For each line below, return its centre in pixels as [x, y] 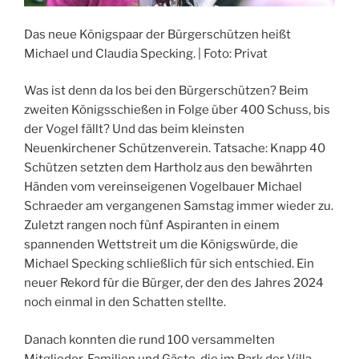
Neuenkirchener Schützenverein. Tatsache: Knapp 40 [175, 149]
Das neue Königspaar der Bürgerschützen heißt [157, 34]
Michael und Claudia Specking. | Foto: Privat [146, 53]
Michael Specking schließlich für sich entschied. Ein [169, 264]
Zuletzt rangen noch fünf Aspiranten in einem [152, 226]
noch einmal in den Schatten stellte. [125, 303]
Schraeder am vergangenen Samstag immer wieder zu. [179, 206]
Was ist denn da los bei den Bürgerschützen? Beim [166, 91]
